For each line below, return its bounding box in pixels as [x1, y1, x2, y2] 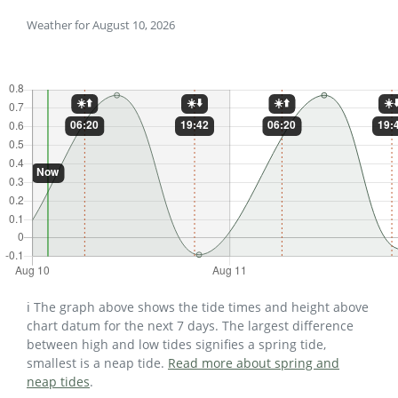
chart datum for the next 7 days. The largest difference [27, 317, 354, 335]
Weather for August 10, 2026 [27, 17, 175, 34]
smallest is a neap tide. [27, 354, 168, 372]
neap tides [27, 373, 90, 391]
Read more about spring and [168, 354, 339, 372]
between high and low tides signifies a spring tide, [27, 336, 326, 354]
